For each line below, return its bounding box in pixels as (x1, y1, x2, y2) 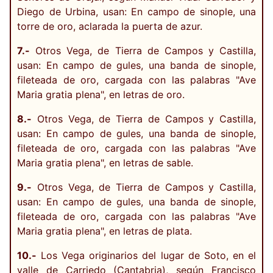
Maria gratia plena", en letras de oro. (17, 88, 185, 101)
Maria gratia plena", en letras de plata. (17, 224, 192, 237)
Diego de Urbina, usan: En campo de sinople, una (17, 5, 256, 18)
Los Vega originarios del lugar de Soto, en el (37, 249, 256, 261)
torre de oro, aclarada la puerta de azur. (17, 19, 202, 32)
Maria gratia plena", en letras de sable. (17, 156, 193, 169)
